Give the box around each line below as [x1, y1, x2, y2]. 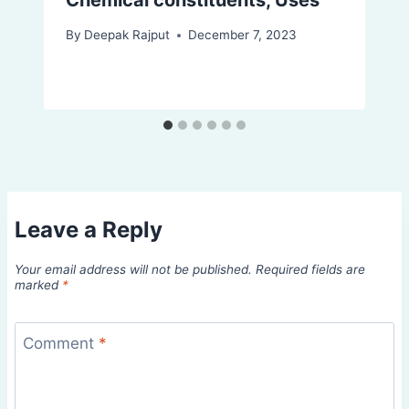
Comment [22, 333, 99, 352]
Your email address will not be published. [15, 262, 252, 278]
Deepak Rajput [84, 27, 171, 43]
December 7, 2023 [188, 27, 298, 43]
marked [15, 278, 62, 293]
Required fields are [256, 262, 365, 278]
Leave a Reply [15, 215, 163, 243]
